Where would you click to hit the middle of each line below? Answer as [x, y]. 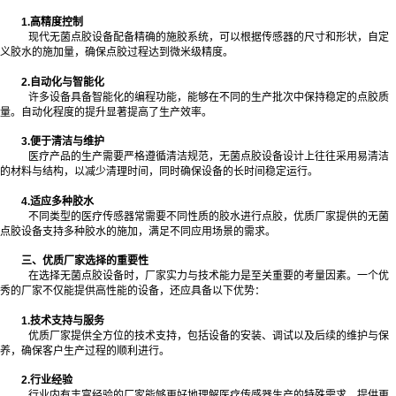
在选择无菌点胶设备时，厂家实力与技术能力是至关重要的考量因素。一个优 [209, 276]
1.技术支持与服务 [63, 320]
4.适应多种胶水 [57, 201]
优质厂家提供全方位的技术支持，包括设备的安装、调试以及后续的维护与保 [209, 335]
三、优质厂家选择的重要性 [85, 261]
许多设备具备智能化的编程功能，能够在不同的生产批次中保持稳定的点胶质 [209, 97]
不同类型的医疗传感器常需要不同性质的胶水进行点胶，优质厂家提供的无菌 [209, 216]
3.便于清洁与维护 [63, 142]
